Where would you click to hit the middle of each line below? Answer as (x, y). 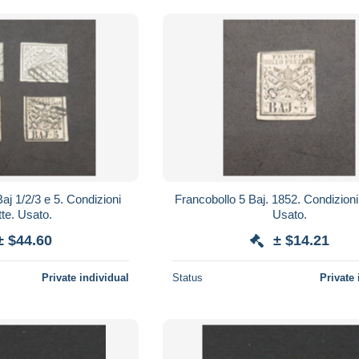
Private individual (86, 277)
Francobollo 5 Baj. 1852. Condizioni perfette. (240, 199)
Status (188, 277)
